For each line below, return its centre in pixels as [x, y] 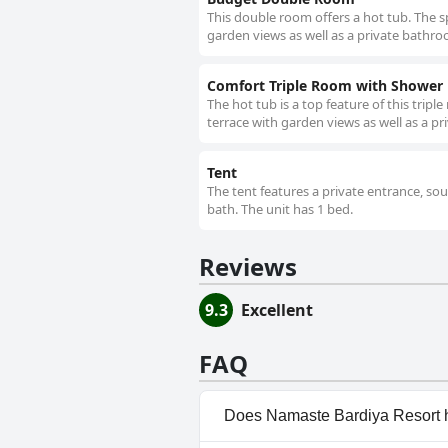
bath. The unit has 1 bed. [280, 209]
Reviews [248, 267]
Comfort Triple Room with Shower [325, 86]
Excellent [277, 310]
